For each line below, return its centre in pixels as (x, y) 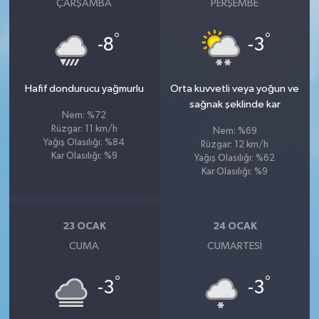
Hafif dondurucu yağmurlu (84, 88)
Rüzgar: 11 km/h (84, 129)
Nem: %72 (84, 115)
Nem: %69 (235, 131)
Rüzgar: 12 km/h (235, 145)
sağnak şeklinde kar (235, 104)
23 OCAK (84, 226)
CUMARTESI (235, 246)
